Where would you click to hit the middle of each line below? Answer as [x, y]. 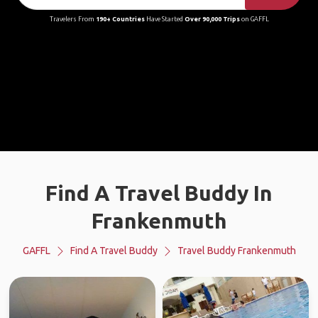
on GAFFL [254, 19]
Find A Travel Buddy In [159, 193]
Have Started [164, 19]
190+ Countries [120, 19]
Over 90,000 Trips [212, 19]
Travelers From [72, 19]
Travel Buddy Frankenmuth [236, 251]
